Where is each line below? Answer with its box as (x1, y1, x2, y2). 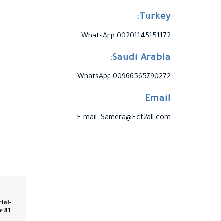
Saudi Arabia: (112, 53, 171, 63)
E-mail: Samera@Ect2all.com (77, 114, 171, 122)
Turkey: (139, 12, 171, 22)
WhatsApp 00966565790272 (77, 73, 171, 81)
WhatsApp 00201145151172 (81, 32, 171, 40)
